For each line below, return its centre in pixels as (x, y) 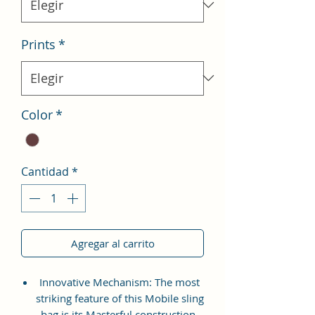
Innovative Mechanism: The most (120, 282)
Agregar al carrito (112, 243)
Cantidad (45, 171)
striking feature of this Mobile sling (120, 298)
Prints (38, 44)
